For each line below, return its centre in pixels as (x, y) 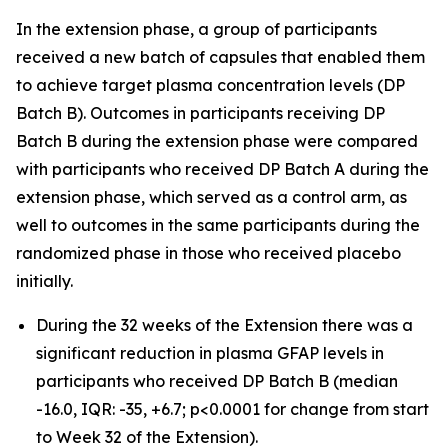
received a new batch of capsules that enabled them (220, 57)
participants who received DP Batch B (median (217, 381)
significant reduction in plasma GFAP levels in (210, 353)
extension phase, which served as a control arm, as (211, 197)
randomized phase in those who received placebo (208, 253)
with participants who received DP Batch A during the (222, 169)
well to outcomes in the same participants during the (218, 225)
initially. (44, 281)
